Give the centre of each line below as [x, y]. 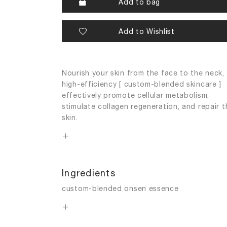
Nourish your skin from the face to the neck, [143, 72]
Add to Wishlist [147, 31]
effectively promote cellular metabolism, [136, 95]
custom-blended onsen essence [120, 188]
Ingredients [89, 173]
